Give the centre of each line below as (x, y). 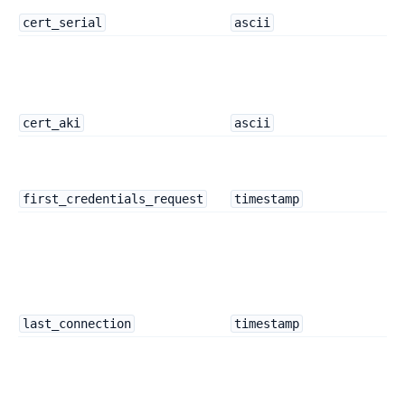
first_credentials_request (113, 199)
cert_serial (62, 23)
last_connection (76, 324)
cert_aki (51, 123)
